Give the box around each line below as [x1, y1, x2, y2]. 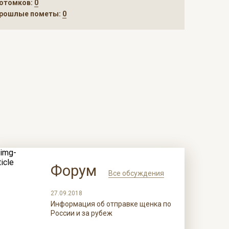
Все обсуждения [108, 169, 164, 177]
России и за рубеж [50, 209, 112, 217]
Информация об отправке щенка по [50, 200, 171, 208]
